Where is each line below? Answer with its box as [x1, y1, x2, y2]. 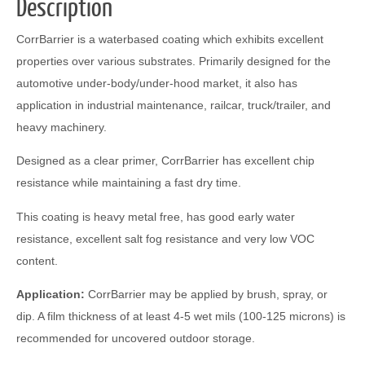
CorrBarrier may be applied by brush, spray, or [85, 288, 328, 301]
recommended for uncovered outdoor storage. [16, 332, 255, 345]
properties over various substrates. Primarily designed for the [16, 55, 331, 68]
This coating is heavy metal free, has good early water [16, 209, 295, 223]
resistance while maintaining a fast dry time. [16, 176, 241, 190]
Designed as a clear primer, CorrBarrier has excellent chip [16, 154, 314, 168]
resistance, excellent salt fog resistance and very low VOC [16, 231, 314, 245]
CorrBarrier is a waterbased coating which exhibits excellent [16, 33, 323, 46]
